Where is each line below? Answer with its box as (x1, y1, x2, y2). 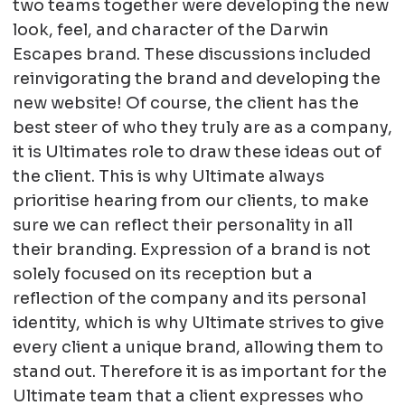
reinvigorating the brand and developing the (12, 69, 381, 89)
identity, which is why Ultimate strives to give (12, 313, 384, 334)
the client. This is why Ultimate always (12, 166, 325, 187)
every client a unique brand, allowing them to (12, 337, 383, 358)
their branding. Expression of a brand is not (12, 240, 371, 260)
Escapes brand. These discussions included (12, 44, 371, 65)
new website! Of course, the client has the (12, 93, 359, 114)
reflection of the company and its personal (12, 288, 366, 309)
